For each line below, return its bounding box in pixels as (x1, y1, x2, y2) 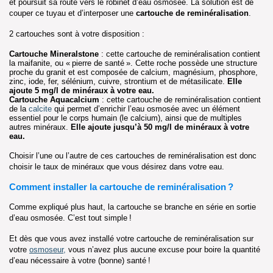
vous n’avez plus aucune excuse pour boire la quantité (66, 244, 260, 254)
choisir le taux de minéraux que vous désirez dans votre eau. (9, 161, 224, 171)
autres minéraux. (9, 122, 71, 132)
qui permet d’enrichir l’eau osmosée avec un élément (52, 104, 240, 113)
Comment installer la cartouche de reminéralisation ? (9, 181, 233, 192)
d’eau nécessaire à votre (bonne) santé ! (9, 255, 151, 265)
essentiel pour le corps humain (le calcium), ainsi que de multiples (9, 113, 242, 122)
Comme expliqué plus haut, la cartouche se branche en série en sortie (9, 202, 256, 211)
